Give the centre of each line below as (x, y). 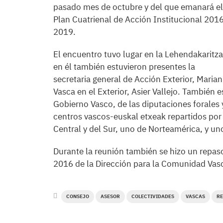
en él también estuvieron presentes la (124, 67)
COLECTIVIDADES (153, 196)
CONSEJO (78, 196)
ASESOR (110, 196)
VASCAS (195, 196)
